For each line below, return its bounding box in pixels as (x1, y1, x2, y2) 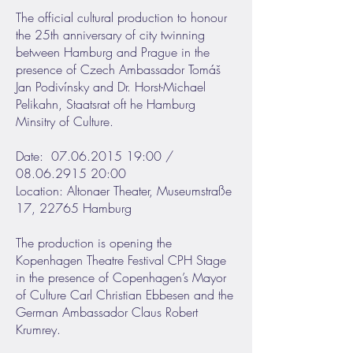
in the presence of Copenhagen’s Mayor (16, 269, 226, 286)
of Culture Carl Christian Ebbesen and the (16, 286, 233, 303)
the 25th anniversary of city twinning (16, 26, 205, 43)
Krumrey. (16, 321, 61, 338)
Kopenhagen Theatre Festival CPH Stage (16, 251, 226, 269)
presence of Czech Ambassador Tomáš (16, 61, 221, 78)
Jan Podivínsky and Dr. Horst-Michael (16, 78, 206, 95)
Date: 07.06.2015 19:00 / (16, 147, 177, 165)
